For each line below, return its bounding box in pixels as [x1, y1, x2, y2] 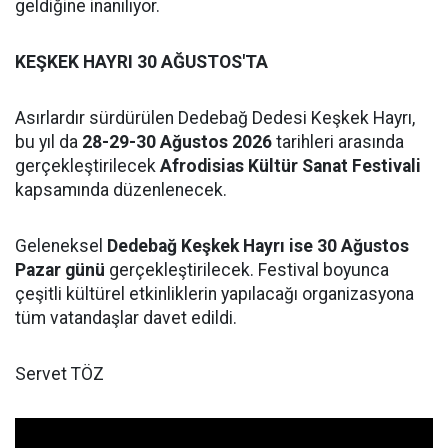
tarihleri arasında [272, 131, 404, 152]
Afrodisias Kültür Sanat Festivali [160, 155, 421, 176]
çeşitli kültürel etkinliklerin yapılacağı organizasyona [15, 283, 414, 304]
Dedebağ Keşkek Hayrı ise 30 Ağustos [107, 235, 409, 256]
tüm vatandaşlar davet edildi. [15, 307, 237, 328]
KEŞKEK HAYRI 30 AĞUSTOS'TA [15, 51, 268, 72]
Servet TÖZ [15, 363, 104, 384]
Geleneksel [15, 235, 107, 256]
